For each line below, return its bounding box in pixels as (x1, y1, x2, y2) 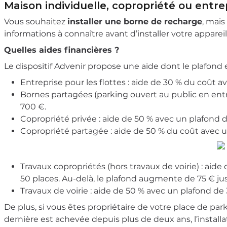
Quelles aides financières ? (4, 45, 119, 55)
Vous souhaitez (4, 17, 67, 26)
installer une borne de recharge (67, 17, 202, 26)
